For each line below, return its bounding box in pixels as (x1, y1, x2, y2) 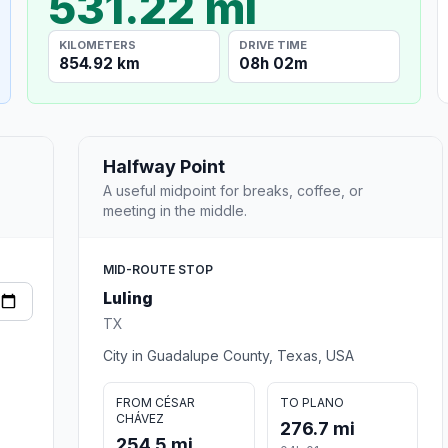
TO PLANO (279, 394, 344, 410)
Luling (103, 287, 153, 308)
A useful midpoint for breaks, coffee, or (103, 181, 363, 199)
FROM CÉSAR (116, 394, 195, 410)
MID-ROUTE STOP (103, 261, 213, 277)
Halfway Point (103, 155, 225, 177)
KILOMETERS (59, 37, 137, 52)
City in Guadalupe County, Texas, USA (103, 346, 354, 364)
